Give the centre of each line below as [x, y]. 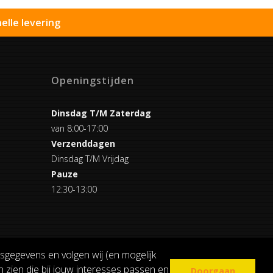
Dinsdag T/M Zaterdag [101, 113]
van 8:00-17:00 [79, 129]
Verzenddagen [83, 144]
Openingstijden [92, 81]
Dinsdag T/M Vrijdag [90, 159]
